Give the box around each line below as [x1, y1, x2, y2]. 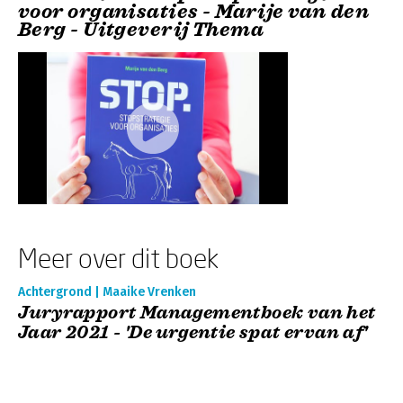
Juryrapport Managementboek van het [18, 301, 376, 324]
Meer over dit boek [18, 242, 219, 273]
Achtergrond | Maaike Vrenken [18, 284, 196, 300]
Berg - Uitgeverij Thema [18, 17, 264, 41]
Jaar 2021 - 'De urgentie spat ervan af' [18, 321, 368, 344]
